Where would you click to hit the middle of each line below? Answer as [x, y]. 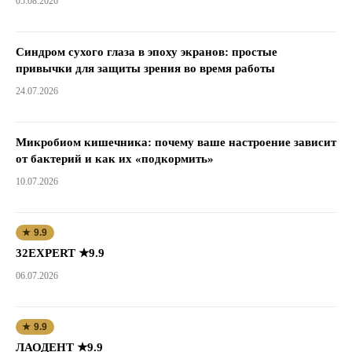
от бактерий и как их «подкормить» [115, 158]
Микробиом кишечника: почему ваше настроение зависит [176, 142]
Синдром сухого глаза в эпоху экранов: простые [147, 51]
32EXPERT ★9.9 [60, 253]
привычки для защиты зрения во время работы [145, 68]
